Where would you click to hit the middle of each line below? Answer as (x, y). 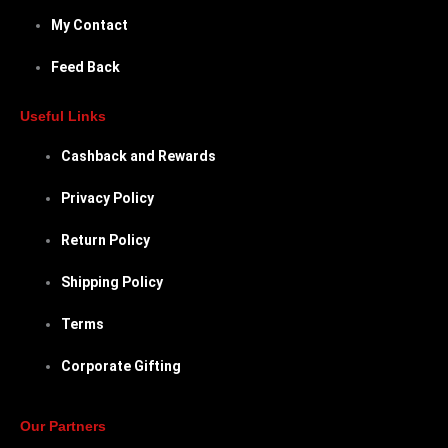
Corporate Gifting (121, 366)
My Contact (90, 24)
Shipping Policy (112, 282)
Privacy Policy (108, 198)
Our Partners (63, 426)
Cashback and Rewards (139, 156)
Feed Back (86, 66)
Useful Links (63, 117)
